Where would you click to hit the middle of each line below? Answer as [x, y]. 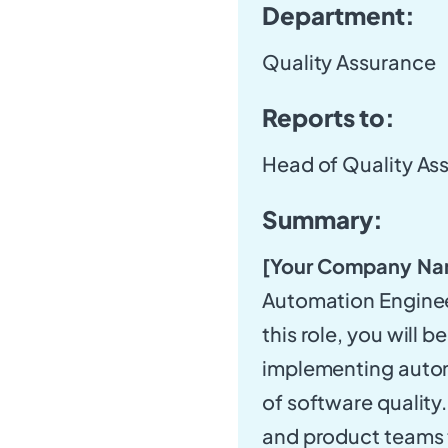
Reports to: [328, 116]
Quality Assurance [349, 61]
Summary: [322, 218]
